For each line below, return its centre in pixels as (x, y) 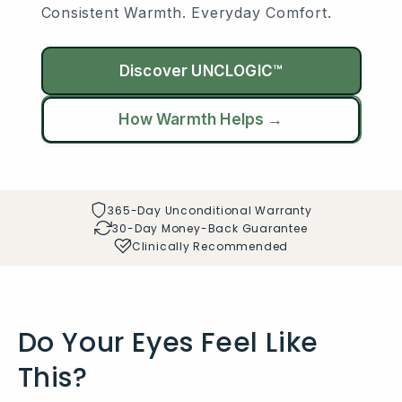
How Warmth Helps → (201, 120)
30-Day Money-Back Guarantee (210, 228)
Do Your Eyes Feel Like (168, 343)
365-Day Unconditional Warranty (210, 210)
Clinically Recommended (210, 246)
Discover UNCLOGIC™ (201, 71)
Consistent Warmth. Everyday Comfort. (186, 13)
